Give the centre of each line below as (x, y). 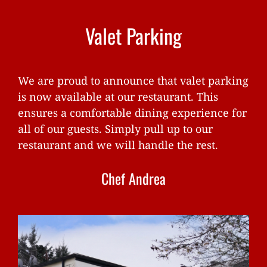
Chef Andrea (133, 178)
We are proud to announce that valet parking (133, 81)
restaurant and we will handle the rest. (118, 145)
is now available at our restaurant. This (118, 97)
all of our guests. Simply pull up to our (115, 129)
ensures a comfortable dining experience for (132, 113)
